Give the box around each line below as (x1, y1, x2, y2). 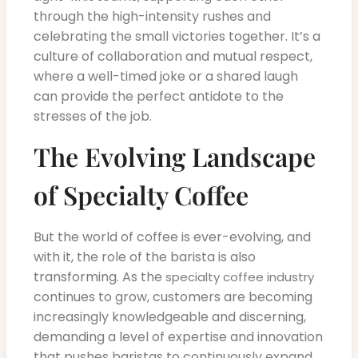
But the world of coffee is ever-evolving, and (34, 227, 311, 246)
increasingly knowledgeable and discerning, (34, 307, 306, 326)
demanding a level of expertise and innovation (34, 327, 323, 346)
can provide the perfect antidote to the (34, 86, 284, 105)
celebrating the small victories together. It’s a (34, 26, 320, 46)
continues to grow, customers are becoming (34, 287, 312, 306)
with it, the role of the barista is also (34, 247, 256, 266)
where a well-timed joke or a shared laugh (34, 66, 298, 86)
